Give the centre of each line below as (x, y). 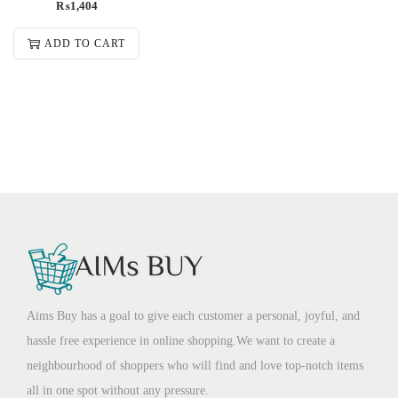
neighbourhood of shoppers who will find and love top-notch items (195, 366)
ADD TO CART (85, 44)
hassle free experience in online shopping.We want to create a (181, 341)
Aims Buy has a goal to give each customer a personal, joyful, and (193, 316)
